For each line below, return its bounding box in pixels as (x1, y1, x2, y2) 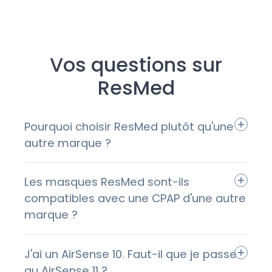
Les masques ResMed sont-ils (24, 174, 189, 190)
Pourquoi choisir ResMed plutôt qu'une (24, 118, 234, 134)
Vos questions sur (50, 51, 222, 79)
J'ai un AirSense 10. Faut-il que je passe (24, 246, 237, 262)
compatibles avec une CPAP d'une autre (24, 191, 246, 206)
